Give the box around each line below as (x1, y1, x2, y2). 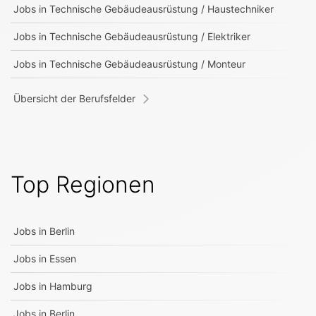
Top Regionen (11, 171, 155, 198)
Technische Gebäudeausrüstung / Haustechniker (49, 3, 274, 15)
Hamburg (49, 280, 92, 292)
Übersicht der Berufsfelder (13, 92, 135, 104)
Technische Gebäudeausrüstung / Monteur (49, 58, 245, 70)
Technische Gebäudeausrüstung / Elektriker (49, 30, 250, 42)
